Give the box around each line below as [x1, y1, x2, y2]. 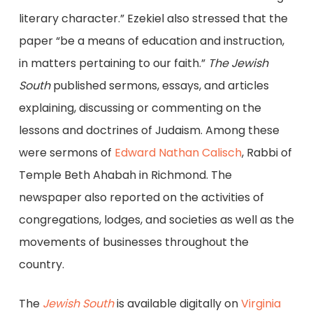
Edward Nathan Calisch [114, 144, 242, 161]
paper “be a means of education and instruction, [18, 32, 284, 49]
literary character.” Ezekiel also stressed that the [18, 10, 288, 27]
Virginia [240, 295, 281, 312]
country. [18, 256, 64, 272]
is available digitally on [113, 295, 241, 312]
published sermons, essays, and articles [50, 77, 269, 94]
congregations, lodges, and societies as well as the [18, 211, 294, 228]
